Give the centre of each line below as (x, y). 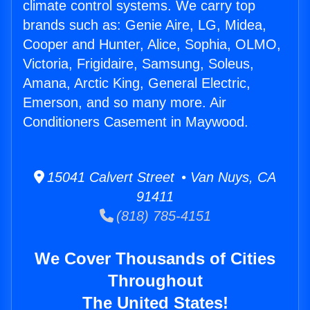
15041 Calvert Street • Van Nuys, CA (160, 177)
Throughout (155, 281)
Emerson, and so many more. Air (125, 103)
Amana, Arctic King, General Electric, (137, 83)
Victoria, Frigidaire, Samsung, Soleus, (138, 64)
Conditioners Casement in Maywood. (136, 122)
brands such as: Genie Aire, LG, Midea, (145, 25)
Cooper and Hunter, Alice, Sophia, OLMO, (152, 45)
